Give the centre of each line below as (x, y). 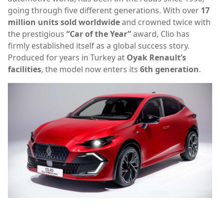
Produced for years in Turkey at (67, 57)
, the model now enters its (91, 69)
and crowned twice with (165, 22)
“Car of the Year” (99, 34)
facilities (25, 69)
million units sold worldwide (64, 22)
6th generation (169, 69)
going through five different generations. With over (104, 10)
